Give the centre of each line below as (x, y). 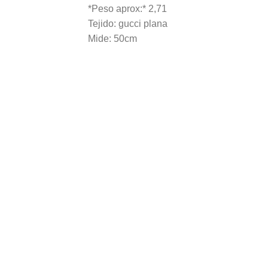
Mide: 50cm (112, 39)
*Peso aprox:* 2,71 (127, 9)
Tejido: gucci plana (128, 24)
